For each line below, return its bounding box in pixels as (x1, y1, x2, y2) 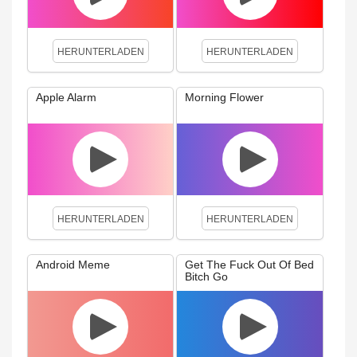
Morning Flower (185, 91, 265, 104)
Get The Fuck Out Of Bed (185, 258, 315, 271)
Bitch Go (185, 270, 229, 283)
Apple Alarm (36, 91, 96, 104)
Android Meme (36, 258, 110, 271)
